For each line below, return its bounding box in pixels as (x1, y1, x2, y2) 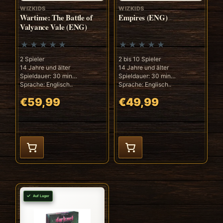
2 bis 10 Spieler (118, 55, 161, 63)
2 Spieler (20, 55, 44, 63)
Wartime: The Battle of (20, 11, 93, 23)
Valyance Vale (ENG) (20, 21, 87, 32)
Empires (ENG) (118, 11, 168, 23)
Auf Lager (33, 193, 49, 198)
